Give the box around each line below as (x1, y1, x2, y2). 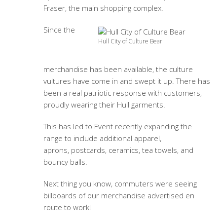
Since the (43, 24, 75, 35)
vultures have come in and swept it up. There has (43, 75, 210, 86)
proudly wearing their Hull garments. (43, 99, 165, 110)
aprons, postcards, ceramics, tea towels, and (43, 145, 193, 155)
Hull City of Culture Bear (98, 37, 163, 45)
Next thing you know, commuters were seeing (43, 178, 197, 188)
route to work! (43, 202, 91, 212)
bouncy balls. (43, 156, 87, 167)
